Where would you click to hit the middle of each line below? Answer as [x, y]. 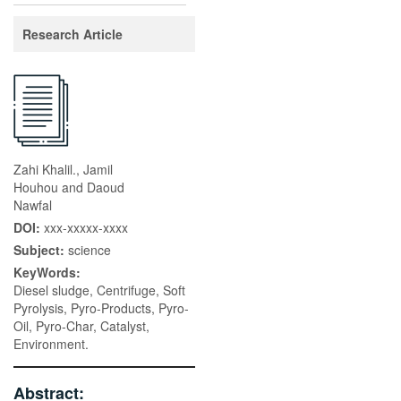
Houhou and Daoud [69, 187]
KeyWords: [49, 272]
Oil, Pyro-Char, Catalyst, [81, 326]
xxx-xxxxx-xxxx [86, 227]
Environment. [51, 344]
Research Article [73, 34]
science [90, 250]
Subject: [41, 250]
